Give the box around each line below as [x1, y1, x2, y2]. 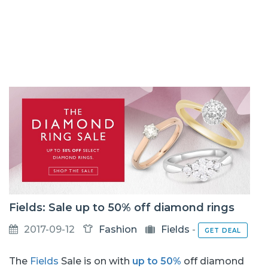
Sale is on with [59, 255, 132, 267]
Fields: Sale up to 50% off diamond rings [9, 200, 234, 214]
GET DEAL [205, 226, 241, 234]
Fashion [99, 223, 137, 235]
